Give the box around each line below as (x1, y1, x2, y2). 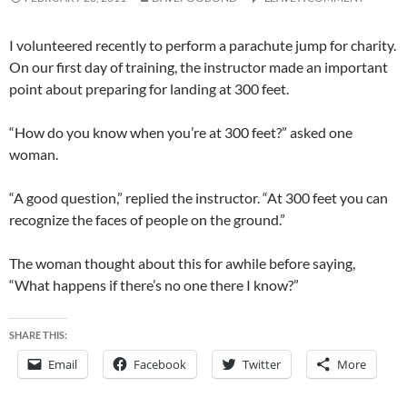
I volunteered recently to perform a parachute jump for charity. (9, 36, 396, 55)
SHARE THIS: (9, 329, 67, 342)
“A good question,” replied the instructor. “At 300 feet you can (9, 189, 388, 207)
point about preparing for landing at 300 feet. (9, 80, 289, 98)
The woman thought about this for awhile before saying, (9, 254, 355, 273)
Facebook (134, 356, 186, 373)
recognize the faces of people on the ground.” (9, 211, 285, 229)
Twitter (243, 356, 281, 373)
